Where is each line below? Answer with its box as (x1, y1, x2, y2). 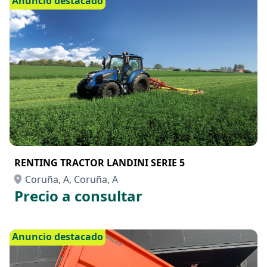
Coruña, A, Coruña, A (25, 173, 118, 186)
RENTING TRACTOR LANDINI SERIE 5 (14, 156, 185, 169)
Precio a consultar (14, 186, 142, 206)
